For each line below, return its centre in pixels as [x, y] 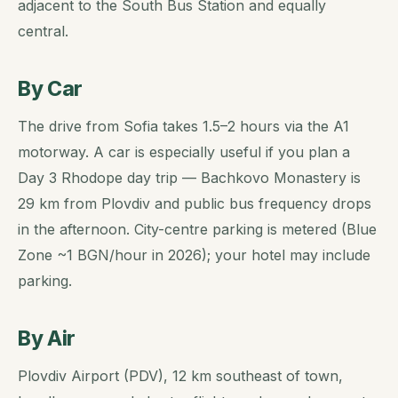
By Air [47, 338]
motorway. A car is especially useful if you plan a [184, 151]
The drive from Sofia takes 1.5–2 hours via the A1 [183, 126]
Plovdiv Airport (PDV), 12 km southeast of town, [180, 375]
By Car [50, 89]
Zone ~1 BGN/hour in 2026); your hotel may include [194, 255]
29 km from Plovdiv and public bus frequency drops [195, 203]
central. [43, 32]
